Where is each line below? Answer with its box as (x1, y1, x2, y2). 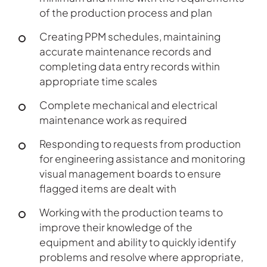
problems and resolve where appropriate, (39, 250, 244, 264)
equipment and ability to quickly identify (39, 235, 237, 249)
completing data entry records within (39, 60, 221, 73)
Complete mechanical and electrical (39, 98, 218, 112)
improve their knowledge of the (39, 221, 193, 234)
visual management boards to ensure (39, 167, 222, 181)
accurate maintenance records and (39, 45, 212, 58)
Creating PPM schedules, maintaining (39, 30, 221, 44)
